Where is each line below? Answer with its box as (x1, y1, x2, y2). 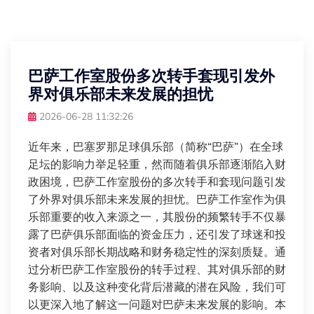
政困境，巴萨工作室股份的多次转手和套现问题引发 (28, 175, 286, 191)
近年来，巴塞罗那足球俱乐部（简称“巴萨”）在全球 (28, 139, 283, 156)
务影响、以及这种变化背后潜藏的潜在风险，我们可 (28, 280, 286, 296)
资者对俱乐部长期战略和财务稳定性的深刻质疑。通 (28, 245, 286, 261)
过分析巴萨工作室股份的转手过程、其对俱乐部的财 (28, 262, 286, 278)
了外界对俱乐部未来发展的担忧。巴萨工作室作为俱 (28, 192, 286, 208)
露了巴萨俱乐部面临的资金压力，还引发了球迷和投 (28, 227, 286, 243)
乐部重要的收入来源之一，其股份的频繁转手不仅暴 (28, 210, 286, 226)
